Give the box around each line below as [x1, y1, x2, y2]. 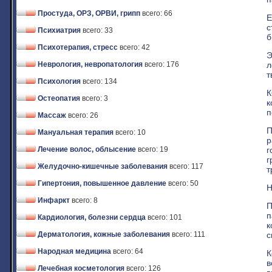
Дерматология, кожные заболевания [38, 230, 170, 239]
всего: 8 [72, 196, 98, 205]
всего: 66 [142, 9, 172, 18]
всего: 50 [168, 179, 199, 188]
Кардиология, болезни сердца [38, 213, 146, 222]
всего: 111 [172, 230, 205, 239]
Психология [38, 77, 81, 86]
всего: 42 [120, 43, 150, 52]
